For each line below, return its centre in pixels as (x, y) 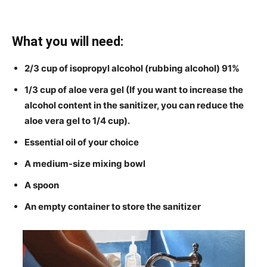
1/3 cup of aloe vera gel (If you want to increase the (134, 89)
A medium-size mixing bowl (85, 163)
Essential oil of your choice (82, 142)
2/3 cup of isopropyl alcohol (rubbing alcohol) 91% (132, 68)
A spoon (42, 185)
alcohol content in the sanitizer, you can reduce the (134, 105)
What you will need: (68, 41)
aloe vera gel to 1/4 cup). (77, 120)
